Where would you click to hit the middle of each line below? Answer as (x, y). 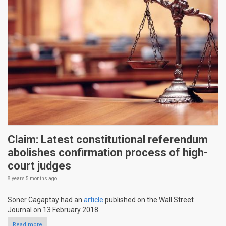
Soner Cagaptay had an (46, 200)
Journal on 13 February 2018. (54, 210)
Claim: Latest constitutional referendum (108, 140)
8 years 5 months (27, 179)
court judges (39, 166)
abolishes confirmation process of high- (108, 153)
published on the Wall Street (149, 200)
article (94, 200)
